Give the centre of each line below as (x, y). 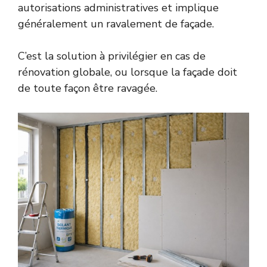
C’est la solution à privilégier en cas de (112, 56)
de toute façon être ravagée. (88, 89)
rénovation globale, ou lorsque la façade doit (128, 72)
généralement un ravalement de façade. (116, 24)
